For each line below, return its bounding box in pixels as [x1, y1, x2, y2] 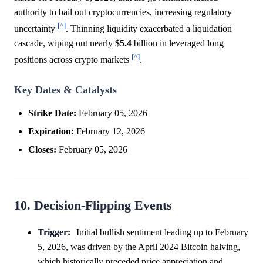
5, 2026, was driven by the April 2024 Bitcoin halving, [38, 241, 240, 252]
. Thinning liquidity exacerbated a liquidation [66, 23, 232, 34]
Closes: [28, 144, 56, 154]
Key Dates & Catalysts [14, 83, 117, 96]
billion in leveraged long [131, 38, 224, 49]
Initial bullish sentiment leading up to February [76, 227, 248, 237]
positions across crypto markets [14, 55, 131, 65]
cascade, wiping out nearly [14, 38, 115, 49]
